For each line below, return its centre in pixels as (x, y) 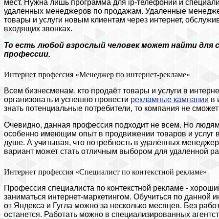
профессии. (27, 54)
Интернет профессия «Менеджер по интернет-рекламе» (97, 74)
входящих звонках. (38, 28)
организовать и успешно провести (67, 99)
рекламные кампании (170, 99)
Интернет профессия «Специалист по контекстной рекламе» (105, 172)
